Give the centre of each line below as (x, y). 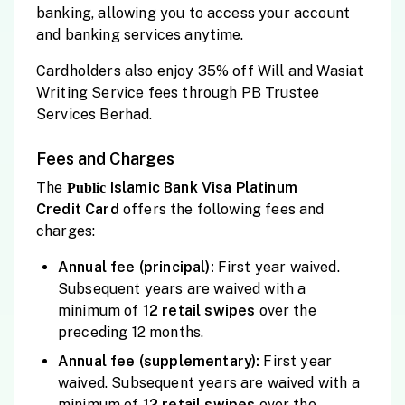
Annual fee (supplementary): (161, 361)
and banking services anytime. (140, 35)
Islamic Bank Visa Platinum (202, 188)
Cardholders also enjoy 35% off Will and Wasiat (200, 71)
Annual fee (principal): (138, 267)
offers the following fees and (223, 209)
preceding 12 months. (131, 332)
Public (85, 188)
